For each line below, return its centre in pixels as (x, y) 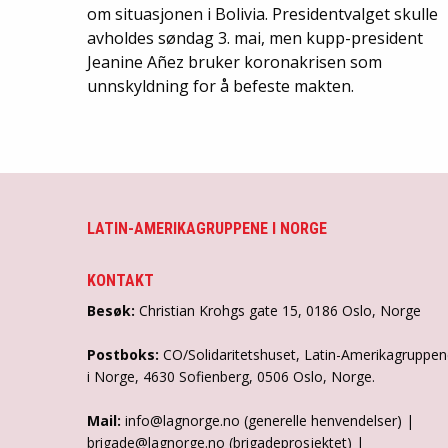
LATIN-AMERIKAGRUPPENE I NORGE (207, 228)
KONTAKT (120, 280)
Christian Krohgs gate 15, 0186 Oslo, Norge (280, 310)
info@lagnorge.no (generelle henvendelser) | (269, 420)
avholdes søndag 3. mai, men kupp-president (255, 37)
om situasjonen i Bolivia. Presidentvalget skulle (262, 13)
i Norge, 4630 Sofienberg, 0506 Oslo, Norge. (231, 376)
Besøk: (113, 310)
